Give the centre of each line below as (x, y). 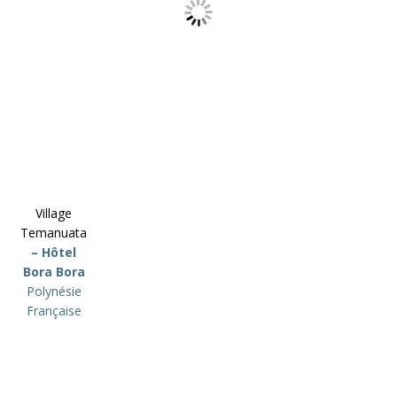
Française (54, 311)
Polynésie (54, 292)
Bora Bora (54, 272)
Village (54, 214)
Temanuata (54, 233)
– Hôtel (54, 253)
